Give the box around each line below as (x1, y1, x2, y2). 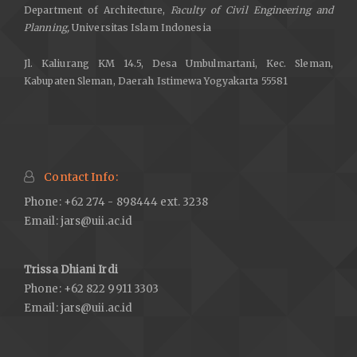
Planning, (24, 21, 72, 33)
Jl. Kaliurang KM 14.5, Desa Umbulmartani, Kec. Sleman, (24, 57, 333, 69)
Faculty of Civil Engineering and (171, 3, 333, 16)
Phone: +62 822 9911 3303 (24, 282, 159, 296)
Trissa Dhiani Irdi (24, 263, 118, 277)
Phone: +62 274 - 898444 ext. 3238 (24, 194, 209, 209)
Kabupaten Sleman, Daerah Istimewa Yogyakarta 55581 (24, 74, 288, 87)
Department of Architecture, (24, 3, 171, 16)
